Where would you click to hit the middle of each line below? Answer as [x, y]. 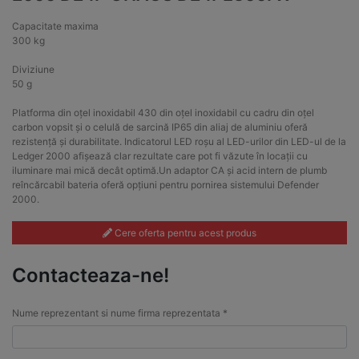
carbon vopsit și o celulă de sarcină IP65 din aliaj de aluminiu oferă [160, 127]
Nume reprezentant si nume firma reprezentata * [120, 313]
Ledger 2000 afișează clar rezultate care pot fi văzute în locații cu [160, 156]
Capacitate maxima [55, 26]
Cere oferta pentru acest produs [184, 232]
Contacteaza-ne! [91, 276]
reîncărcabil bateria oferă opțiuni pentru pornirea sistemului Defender [165, 185]
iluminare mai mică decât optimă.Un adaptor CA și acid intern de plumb [169, 171]
